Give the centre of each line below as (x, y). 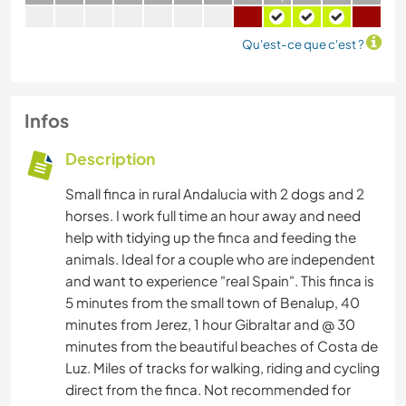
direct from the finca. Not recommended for (208, 390)
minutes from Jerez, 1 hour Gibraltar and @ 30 (210, 324)
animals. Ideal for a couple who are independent (220, 259)
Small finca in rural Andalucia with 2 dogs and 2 (215, 194)
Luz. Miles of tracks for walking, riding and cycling (222, 368)
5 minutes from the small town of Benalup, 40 (213, 303)
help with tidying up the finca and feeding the (211, 237)
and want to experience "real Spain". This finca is (220, 281)
